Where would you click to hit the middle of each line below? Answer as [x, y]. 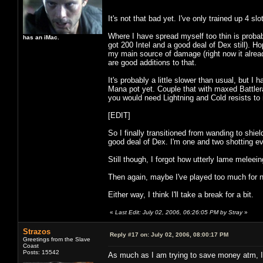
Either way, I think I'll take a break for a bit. [181, 194]
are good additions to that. [152, 62]
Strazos [37, 231]
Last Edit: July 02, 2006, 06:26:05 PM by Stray [179, 212]
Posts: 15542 [41, 252]
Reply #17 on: [129, 234]
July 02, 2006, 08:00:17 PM [189, 234]
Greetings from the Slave [57, 239]
